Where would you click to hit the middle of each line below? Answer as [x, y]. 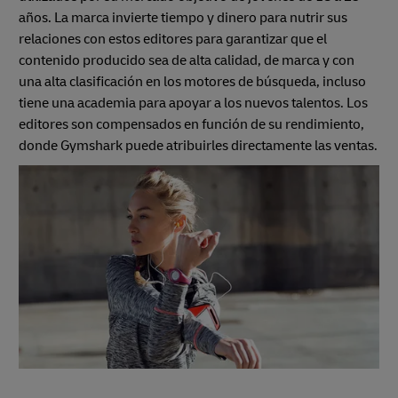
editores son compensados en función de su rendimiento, [191, 125]
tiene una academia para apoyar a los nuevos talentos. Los [193, 103]
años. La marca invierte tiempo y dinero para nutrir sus [183, 18]
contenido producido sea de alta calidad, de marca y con [187, 61]
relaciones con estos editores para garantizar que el [173, 40]
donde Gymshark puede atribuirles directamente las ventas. [198, 146]
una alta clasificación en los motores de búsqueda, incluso [192, 82]
